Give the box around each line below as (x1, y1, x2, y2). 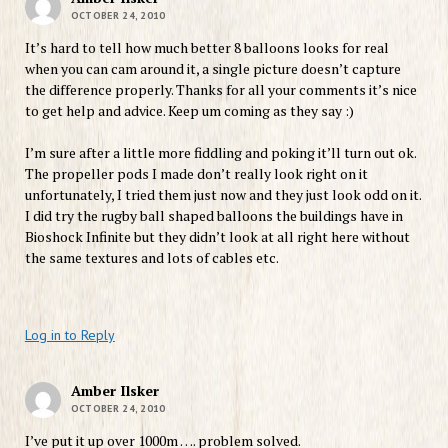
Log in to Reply (24, 325, 115, 344)
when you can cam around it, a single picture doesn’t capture (24, 58, 401, 78)
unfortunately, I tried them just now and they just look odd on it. (24, 184, 421, 204)
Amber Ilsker (70, 380, 159, 400)
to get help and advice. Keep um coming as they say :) (24, 100, 354, 120)
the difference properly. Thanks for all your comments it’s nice (24, 79, 417, 99)
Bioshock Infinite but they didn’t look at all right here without (24, 226, 410, 246)
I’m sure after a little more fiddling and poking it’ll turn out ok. (24, 142, 416, 162)
